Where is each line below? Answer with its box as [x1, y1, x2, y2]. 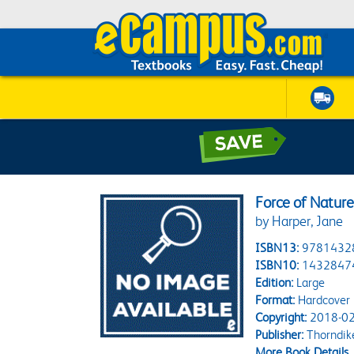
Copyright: [255, 310, 307, 325]
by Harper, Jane [255, 213, 344, 229]
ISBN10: [255, 258, 299, 273]
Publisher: [255, 327, 304, 342]
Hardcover [295, 292, 351, 307]
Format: [255, 292, 296, 307]
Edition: [255, 275, 294, 290]
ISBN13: [255, 240, 299, 255]
